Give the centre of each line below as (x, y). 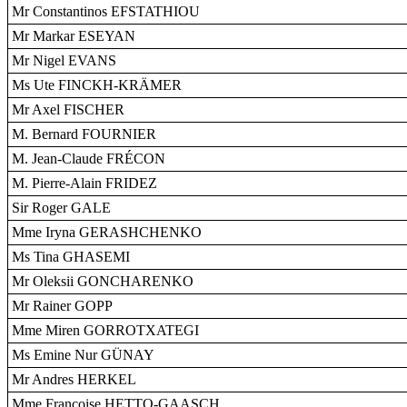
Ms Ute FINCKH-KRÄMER (97, 85)
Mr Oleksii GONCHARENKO (103, 281)
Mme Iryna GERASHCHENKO (107, 232)
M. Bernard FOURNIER (84, 134)
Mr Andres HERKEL (74, 379)
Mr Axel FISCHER (68, 109)
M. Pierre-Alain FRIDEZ (84, 183)
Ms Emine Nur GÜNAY (83, 355)
